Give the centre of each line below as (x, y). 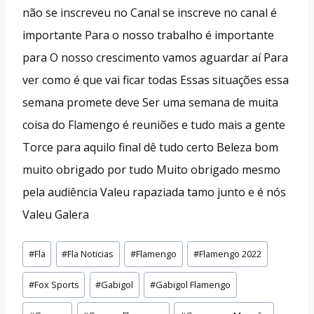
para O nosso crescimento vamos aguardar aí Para (155, 57)
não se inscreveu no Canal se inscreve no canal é (150, 12)
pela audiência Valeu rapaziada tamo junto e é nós (154, 192)
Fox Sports (56, 284)
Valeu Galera (56, 214)
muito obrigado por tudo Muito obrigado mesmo (151, 169)
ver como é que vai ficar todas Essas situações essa (156, 80)
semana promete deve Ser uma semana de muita (150, 102)
